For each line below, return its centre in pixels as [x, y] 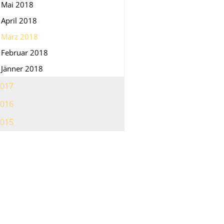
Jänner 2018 [22, 68]
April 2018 [19, 20]
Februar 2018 [24, 52]
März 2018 [19, 36]
